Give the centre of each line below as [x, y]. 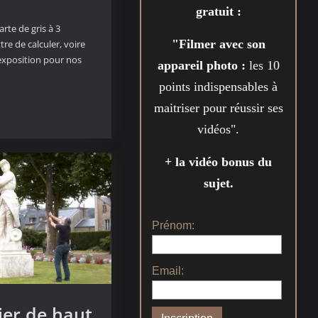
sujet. [218, 183]
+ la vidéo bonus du [219, 161]
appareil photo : [203, 65]
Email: [168, 270]
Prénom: [174, 225]
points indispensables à [219, 86]
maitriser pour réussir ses [218, 108]
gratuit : [218, 11]
